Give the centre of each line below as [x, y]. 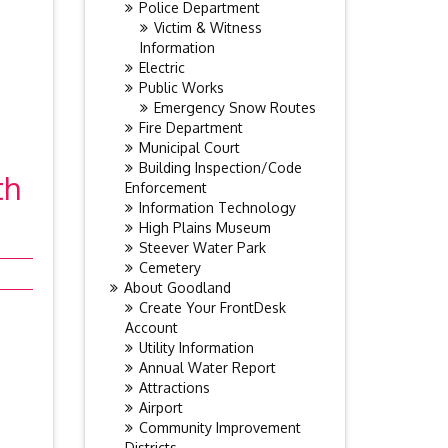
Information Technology [217, 207]
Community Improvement [219, 427]
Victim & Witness [207, 27]
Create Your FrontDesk [212, 307]
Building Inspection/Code [220, 167]
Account [151, 327]
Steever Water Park [202, 247]
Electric [161, 67]
